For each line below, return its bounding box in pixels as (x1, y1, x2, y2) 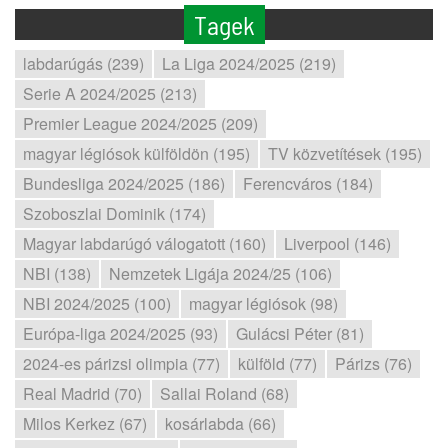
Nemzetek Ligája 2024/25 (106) (109, 262, 332, 285)
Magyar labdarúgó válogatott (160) (23, 232, 266, 255)
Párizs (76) (335, 352, 412, 375)
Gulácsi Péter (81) (236, 322, 364, 345)
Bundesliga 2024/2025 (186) (23, 172, 225, 195)
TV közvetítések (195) (268, 142, 422, 165)
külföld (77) (238, 352, 317, 375)
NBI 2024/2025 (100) (23, 292, 171, 315)
